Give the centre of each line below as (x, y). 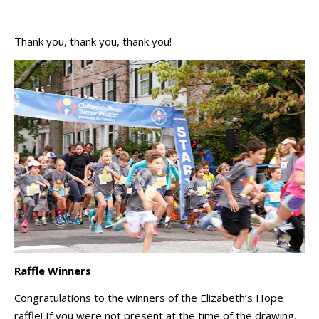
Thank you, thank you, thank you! (93, 42)
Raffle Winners (53, 271)
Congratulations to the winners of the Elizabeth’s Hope (149, 297)
